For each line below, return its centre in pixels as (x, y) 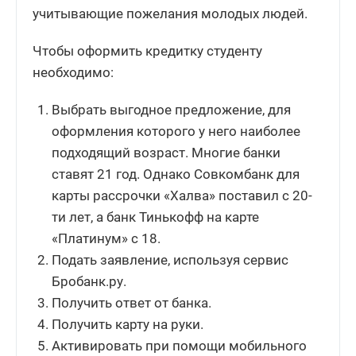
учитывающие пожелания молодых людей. (170, 14)
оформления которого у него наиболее (176, 132)
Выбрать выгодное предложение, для (172, 110)
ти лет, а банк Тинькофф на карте (156, 217)
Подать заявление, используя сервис (170, 260)
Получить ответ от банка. (132, 303)
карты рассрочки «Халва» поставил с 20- (182, 196)
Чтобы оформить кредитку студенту (147, 51)
